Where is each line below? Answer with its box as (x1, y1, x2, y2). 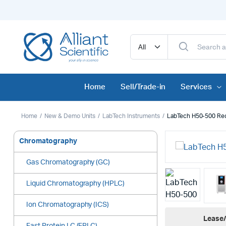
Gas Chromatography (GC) (26, 159, 110, 166)
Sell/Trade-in (120, 83, 166, 91)
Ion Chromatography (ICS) (26, 201, 109, 209)
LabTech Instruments (102, 113, 160, 120)
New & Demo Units (44, 113, 96, 120)
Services (181, 83, 212, 91)
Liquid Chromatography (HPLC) (26, 180, 125, 188)
